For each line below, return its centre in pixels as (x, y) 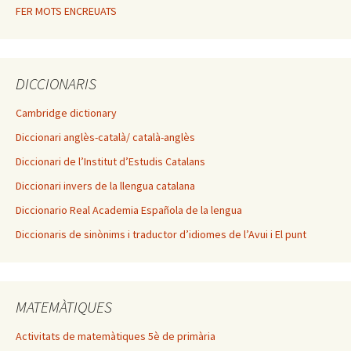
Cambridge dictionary (66, 113)
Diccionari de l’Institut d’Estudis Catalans (110, 162)
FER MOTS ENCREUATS (66, 11)
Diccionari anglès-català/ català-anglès (105, 138)
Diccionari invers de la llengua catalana (105, 186)
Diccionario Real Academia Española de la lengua (129, 210)
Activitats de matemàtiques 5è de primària (116, 337)
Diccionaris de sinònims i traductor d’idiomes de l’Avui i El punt (161, 235)
